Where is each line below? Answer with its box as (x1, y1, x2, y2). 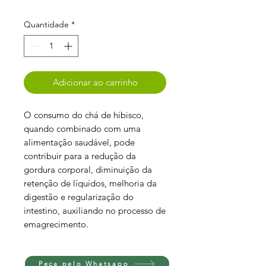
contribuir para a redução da (24, 150, 136, 161)
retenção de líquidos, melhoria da (24, 177, 157, 189)
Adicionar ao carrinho (52, 76, 138, 88)
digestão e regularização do (24, 191, 134, 202)
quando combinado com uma (24, 122, 141, 134)
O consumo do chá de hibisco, (24, 109, 144, 121)
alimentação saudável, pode (24, 136, 135, 148)
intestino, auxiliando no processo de (24, 204, 166, 216)
